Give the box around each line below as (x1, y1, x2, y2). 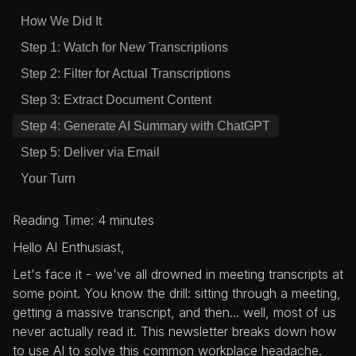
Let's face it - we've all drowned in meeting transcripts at (13, 266, 343, 282)
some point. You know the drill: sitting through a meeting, (13, 285, 341, 301)
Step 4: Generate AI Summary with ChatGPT (21, 119, 270, 133)
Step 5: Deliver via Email (21, 145, 160, 159)
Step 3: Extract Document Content (21, 93, 211, 106)
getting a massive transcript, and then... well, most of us (13, 304, 336, 320)
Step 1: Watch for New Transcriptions (21, 41, 228, 54)
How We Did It (21, 14, 102, 28)
